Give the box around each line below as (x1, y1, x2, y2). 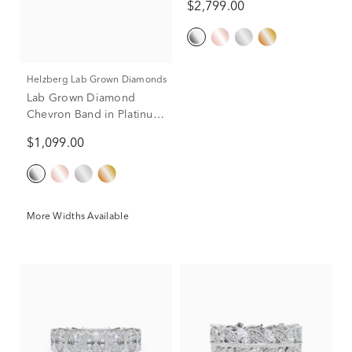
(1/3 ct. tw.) (27, 125, 84, 137)
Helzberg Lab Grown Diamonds (34, 75, 167, 85)
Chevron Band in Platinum (27, 108, 163, 120)
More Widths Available (27, 211, 129, 222)
